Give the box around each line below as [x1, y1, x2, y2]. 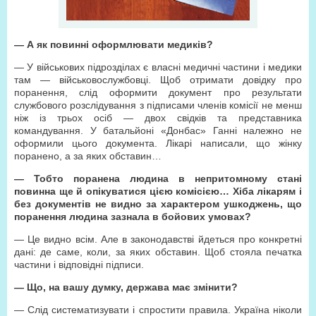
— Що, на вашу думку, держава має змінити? [14, 281, 238, 293]
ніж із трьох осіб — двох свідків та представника [14, 112, 302, 123]
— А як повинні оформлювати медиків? [14, 39, 213, 50]
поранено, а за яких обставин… [14, 150, 162, 162]
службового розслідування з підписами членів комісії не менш [14, 99, 302, 111]
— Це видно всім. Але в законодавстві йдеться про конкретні [14, 233, 302, 245]
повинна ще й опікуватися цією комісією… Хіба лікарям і [14, 186, 302, 197]
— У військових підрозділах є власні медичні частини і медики [14, 61, 302, 73]
